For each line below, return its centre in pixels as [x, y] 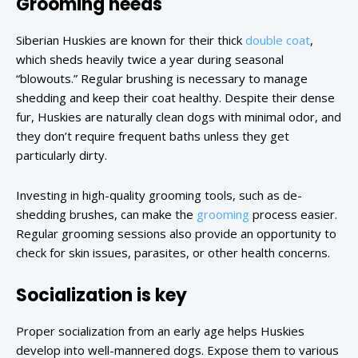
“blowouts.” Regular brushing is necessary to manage [162, 79]
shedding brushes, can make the [106, 215]
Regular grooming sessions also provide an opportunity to [176, 234]
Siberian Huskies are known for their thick [131, 40]
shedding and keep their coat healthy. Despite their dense [175, 98]
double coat [278, 40]
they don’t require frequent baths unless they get [153, 136]
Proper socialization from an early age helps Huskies [160, 331]
